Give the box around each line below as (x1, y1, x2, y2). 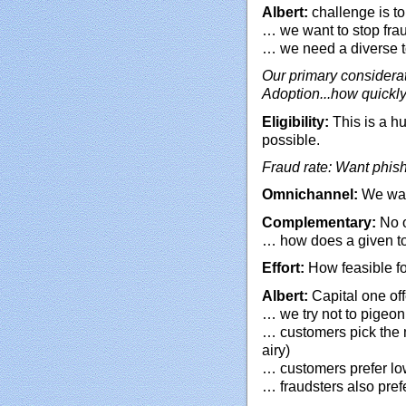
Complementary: (262, 214, 376, 230)
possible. (262, 131, 320, 148)
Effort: (262, 260, 304, 276)
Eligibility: (262, 113, 329, 130)
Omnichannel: (262, 187, 358, 203)
